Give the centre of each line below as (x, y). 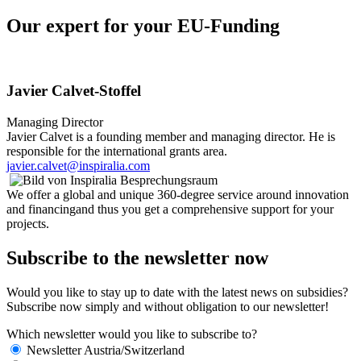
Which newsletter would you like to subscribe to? (132, 334)
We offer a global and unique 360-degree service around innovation (178, 194)
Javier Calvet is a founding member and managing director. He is (171, 136)
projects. (28, 223)
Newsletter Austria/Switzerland (106, 350)
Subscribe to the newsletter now (137, 257)
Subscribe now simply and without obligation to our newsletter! (168, 306)
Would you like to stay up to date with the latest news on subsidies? (177, 292)
